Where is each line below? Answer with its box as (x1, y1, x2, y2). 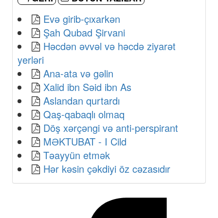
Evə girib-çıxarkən (43, 12, 120, 26)
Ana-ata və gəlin (43, 66, 113, 81)
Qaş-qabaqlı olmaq (43, 107, 125, 122)
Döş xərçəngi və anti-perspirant (43, 121, 178, 135)
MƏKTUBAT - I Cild (43, 134, 127, 149)
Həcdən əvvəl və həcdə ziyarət (43, 39, 176, 54)
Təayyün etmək (43, 148, 110, 163)
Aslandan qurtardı (43, 93, 120, 108)
